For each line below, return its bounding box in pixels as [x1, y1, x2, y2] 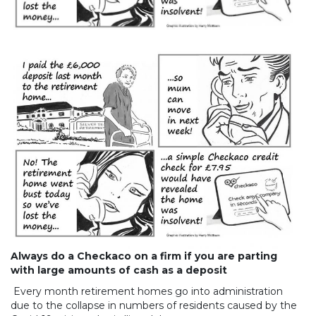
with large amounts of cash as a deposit [11, 263, 227, 276]
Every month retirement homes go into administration [11, 284, 283, 298]
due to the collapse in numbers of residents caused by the [11, 298, 297, 312]
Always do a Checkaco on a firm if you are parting [11, 249, 277, 262]
